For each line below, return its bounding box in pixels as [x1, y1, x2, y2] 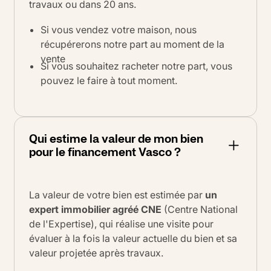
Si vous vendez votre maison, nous [41, 23, 197, 36]
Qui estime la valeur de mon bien [29, 129, 203, 148]
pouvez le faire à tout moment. [41, 74, 178, 87]
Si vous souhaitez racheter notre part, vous [41, 60, 233, 73]
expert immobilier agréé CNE [29, 203, 162, 215]
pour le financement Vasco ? [29, 142, 181, 161]
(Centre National [162, 203, 238, 215]
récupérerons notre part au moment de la [41, 38, 225, 50]
